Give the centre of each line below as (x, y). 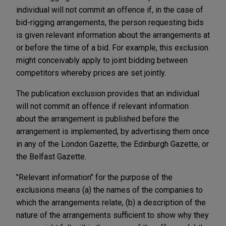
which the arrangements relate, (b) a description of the (111, 202)
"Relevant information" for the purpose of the (94, 177)
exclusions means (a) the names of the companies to (109, 190)
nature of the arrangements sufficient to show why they (112, 215)
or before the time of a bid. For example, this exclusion (112, 47)
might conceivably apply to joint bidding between (102, 60)
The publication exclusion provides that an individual (108, 93)
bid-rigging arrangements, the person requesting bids (110, 22)
